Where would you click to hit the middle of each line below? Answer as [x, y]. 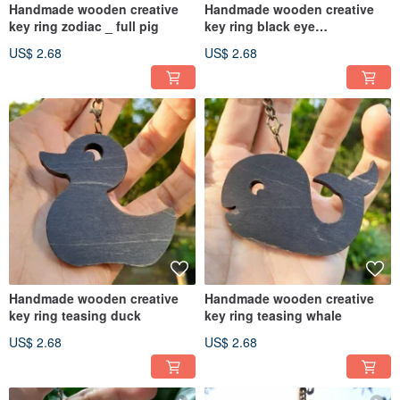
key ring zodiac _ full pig [84, 26]
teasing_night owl [259, 43]
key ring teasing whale [273, 316]
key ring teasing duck [75, 316]
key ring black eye [260, 26]
